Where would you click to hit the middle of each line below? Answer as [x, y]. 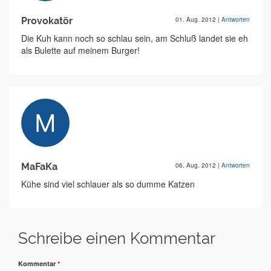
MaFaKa [39, 167]
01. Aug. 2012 [197, 20]
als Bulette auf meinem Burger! [80, 51]
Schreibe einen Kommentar [117, 239]
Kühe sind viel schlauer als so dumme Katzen [108, 184]
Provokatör [47, 21]
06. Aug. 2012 [197, 165]
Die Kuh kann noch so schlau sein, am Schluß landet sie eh [135, 38]
